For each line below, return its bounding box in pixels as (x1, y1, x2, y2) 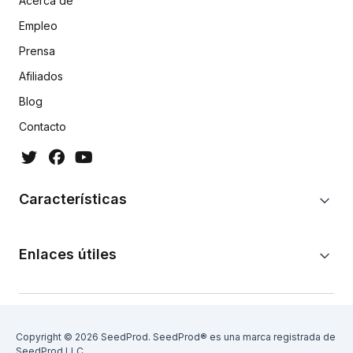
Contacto (19, 120, 66, 134)
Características (19, 191, 127, 208)
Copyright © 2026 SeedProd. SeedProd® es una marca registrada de (16, 331, 336, 344)
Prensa (19, 44, 55, 58)
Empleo (19, 19, 58, 33)
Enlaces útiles (19, 246, 117, 263)
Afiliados (19, 69, 63, 84)
